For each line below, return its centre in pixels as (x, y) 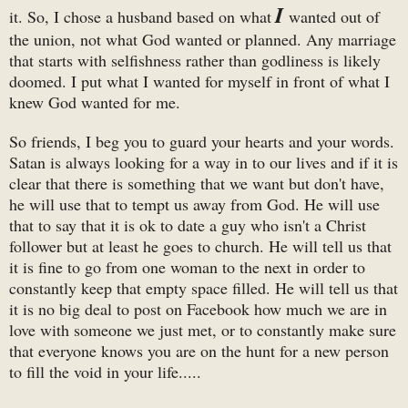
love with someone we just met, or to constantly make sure (203, 330)
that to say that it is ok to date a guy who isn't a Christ (188, 225)
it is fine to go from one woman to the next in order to (187, 267)
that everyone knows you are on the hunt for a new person (199, 351)
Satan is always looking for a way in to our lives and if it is (204, 163)
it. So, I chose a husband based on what (140, 17)
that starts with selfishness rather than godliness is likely (195, 61)
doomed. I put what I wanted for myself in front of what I (199, 82)
